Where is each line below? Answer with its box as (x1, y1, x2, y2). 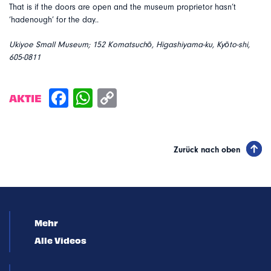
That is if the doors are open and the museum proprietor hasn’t (9, 2, 236, 12)
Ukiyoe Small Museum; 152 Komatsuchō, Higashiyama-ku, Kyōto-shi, (9, 40, 250, 50)
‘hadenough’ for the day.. (9, 15, 99, 25)
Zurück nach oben (174, 145, 240, 155)
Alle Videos (34, 235, 87, 246)
